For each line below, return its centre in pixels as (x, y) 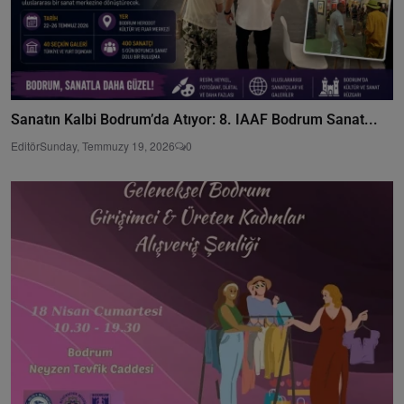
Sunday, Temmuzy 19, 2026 (107, 145)
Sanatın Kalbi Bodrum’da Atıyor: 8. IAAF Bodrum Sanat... (194, 119)
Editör (25, 145)
